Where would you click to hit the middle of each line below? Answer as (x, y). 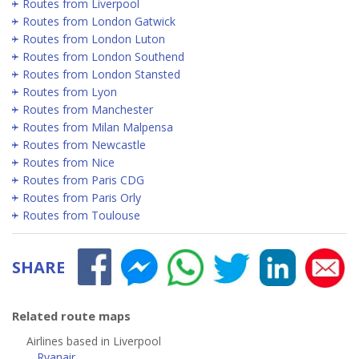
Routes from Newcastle (84, 145)
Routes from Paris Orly (82, 198)
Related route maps (71, 316)
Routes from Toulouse (81, 216)
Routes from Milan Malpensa (98, 127)
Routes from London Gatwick (99, 22)
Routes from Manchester (88, 110)
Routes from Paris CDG (83, 180)
